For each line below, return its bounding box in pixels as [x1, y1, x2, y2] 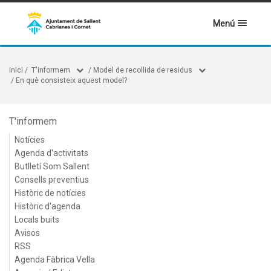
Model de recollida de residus [93, 66, 192, 74]
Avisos [15, 228, 40, 238]
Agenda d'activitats [15, 148, 88, 158]
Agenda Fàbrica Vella [15, 255, 95, 264]
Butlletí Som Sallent [15, 162, 90, 171]
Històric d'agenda [15, 201, 80, 211]
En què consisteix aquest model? [16, 76, 127, 85]
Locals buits [15, 215, 59, 224]
